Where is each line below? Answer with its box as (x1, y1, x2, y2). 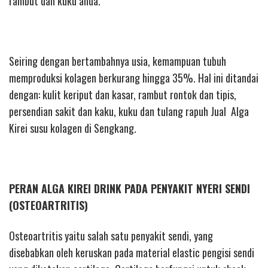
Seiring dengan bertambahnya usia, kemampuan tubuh (9, 53, 226, 69)
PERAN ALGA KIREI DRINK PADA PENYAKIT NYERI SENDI (9, 181, 250, 197)
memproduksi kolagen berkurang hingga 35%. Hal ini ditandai (9, 70, 258, 86)
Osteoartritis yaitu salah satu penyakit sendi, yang (9, 227, 213, 243)
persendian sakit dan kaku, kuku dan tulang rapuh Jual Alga (9, 103, 249, 120)
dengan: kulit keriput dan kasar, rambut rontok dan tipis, (9, 87, 236, 103)
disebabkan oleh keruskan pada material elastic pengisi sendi (9, 244, 254, 260)
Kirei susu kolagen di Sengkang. (9, 120, 136, 136)
